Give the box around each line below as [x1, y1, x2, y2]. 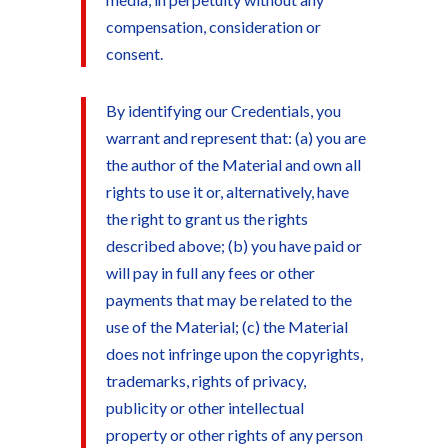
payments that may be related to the [105, 290, 352, 309]
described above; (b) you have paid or [105, 236, 362, 255]
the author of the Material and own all [105, 155, 361, 174]
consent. [105, 44, 163, 63]
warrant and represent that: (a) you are [105, 128, 366, 147]
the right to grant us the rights [105, 209, 308, 228]
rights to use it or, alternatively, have [105, 182, 349, 201]
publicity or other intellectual [105, 398, 304, 417]
